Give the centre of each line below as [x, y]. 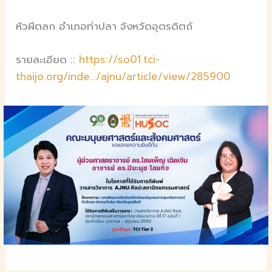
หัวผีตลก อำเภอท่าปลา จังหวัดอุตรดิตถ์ [104, 26]
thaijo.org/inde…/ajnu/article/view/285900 [124, 77]
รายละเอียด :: [48, 60]
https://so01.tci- [120, 60]
